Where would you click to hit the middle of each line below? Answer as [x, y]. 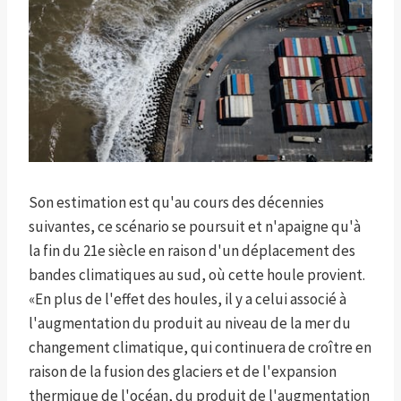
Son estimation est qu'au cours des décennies [176, 202]
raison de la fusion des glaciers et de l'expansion [183, 371]
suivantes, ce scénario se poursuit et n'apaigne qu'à [195, 226]
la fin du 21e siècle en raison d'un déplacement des [192, 250]
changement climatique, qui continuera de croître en [200, 347]
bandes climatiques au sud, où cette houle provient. [197, 274]
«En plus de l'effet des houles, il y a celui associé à [188, 299]
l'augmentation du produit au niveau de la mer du [190, 323]
